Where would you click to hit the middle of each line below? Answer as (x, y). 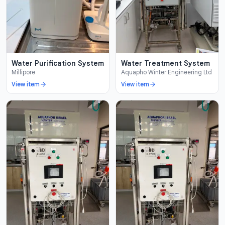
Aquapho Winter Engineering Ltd (166, 72)
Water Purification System (58, 63)
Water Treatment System (165, 63)
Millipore (23, 72)
